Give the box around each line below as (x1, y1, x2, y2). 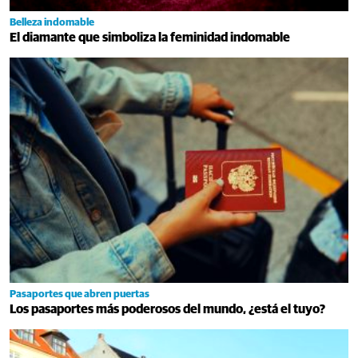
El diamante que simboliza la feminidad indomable (10, 30, 290, 44)
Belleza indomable (10, 17, 94, 28)
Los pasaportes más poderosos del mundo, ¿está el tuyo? (10, 302, 325, 316)
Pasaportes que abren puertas (10, 288, 149, 300)
